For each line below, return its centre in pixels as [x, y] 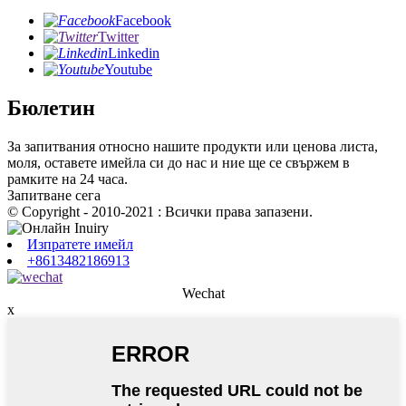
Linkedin [134, 53]
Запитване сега [54, 195]
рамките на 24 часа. [68, 179]
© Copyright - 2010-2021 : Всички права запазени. [160, 211]
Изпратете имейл [80, 244]
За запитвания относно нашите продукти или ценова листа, [193, 146]
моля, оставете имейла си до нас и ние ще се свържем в [179, 162]
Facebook [143, 21]
